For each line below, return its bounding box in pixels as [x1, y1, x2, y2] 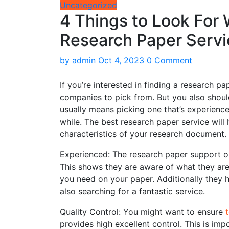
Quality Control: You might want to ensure [60, 207, 225, 217]
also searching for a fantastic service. [60, 186, 205, 196]
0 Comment [147, 55, 192, 65]
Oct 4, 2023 [98, 55, 144, 65]
